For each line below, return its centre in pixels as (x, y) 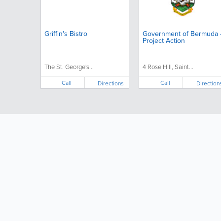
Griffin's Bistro (66, 34)
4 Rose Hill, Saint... (168, 67)
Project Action (164, 41)
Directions (111, 83)
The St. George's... (69, 67)
